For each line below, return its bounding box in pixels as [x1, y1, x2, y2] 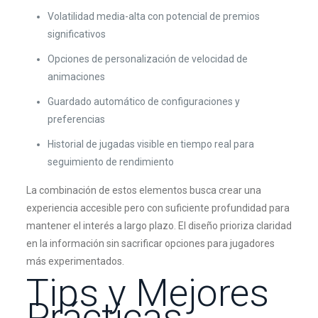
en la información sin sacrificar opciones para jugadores [26, 238, 275, 249]
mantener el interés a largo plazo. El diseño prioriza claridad [26, 220, 292, 231]
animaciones [47, 71, 105, 82]
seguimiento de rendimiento [47, 156, 174, 168]
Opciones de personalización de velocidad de [47, 53, 248, 65]
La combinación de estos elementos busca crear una [26, 185, 261, 196]
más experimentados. [26, 256, 124, 267]
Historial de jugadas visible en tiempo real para [47, 138, 254, 150]
